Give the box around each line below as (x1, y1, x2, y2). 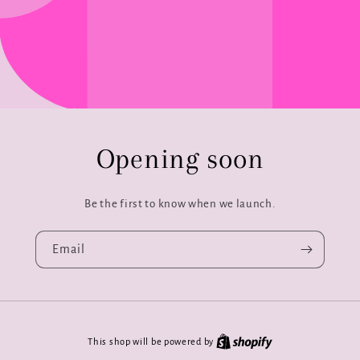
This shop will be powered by (88, 337, 216, 347)
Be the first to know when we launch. (84, 197, 276, 210)
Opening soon (96, 142, 264, 174)
